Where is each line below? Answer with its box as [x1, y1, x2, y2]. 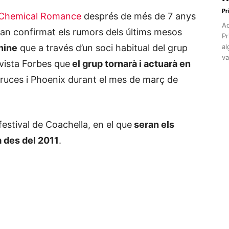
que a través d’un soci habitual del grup [17, 42, 188, 53]
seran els [132, 119, 174, 130]
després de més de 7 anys [81, 11, 196, 21]
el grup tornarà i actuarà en [70, 58, 191, 69]
